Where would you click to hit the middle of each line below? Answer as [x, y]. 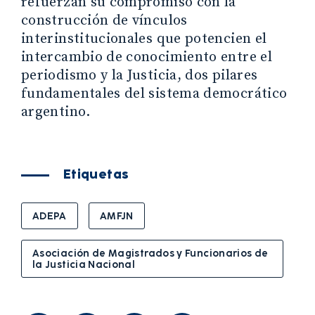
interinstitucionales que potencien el [144, 39]
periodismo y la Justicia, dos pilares [140, 75]
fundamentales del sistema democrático [154, 94]
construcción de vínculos [104, 20]
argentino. [56, 112]
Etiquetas [96, 174]
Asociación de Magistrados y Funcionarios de [150, 253]
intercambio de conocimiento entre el [147, 57]
